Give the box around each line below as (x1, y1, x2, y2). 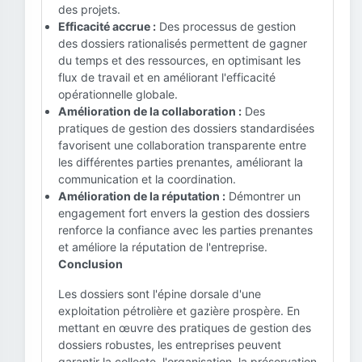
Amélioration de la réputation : (58, 189, 225, 203)
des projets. (58, 2, 120, 16)
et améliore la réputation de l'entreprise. (58, 240, 267, 254)
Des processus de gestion (156, 19, 296, 33)
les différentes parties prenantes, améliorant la (58, 155, 303, 169)
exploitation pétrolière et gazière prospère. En (58, 304, 300, 318)
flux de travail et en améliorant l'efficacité (58, 70, 276, 84)
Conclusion (58, 257, 123, 271)
